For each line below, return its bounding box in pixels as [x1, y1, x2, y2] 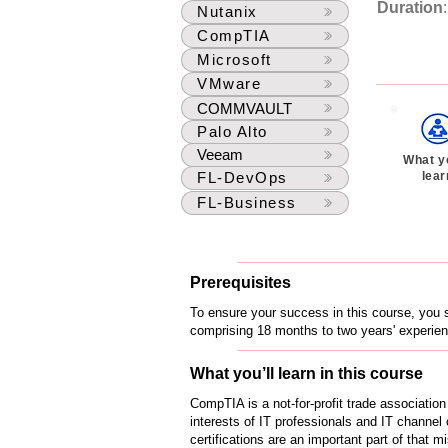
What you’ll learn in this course [190, 365, 423, 382]
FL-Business [197, 194, 297, 211]
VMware [197, 75, 261, 92]
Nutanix [197, 3, 258, 20]
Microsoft [197, 51, 272, 68]
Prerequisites [190, 274, 291, 291]
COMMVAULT [197, 99, 292, 117]
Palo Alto [197, 123, 268, 140]
